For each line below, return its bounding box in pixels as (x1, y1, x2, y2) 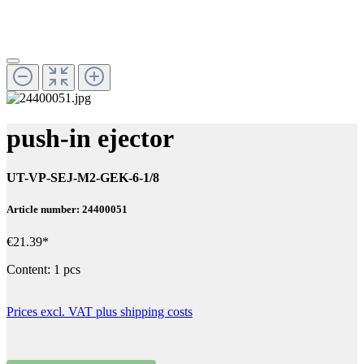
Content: (6, 262, 54, 276)
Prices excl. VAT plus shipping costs (6, 304, 193, 318)
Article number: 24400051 (6, 203, 128, 216)
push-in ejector (6, 123, 174, 153)
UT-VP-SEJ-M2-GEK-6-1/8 (6, 171, 159, 185)
